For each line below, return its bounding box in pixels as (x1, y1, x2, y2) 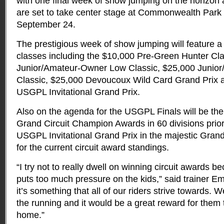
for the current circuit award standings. (16, 142, 169, 152)
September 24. (16, 19, 75, 29)
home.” (16, 210, 44, 220)
